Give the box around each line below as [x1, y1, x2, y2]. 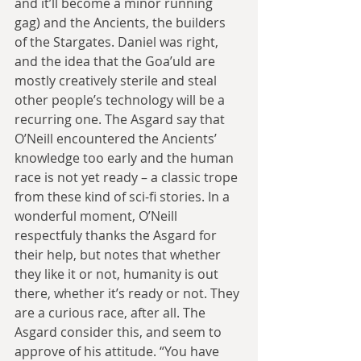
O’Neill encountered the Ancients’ [15, 130, 220, 148]
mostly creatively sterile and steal [15, 72, 220, 90]
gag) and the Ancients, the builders [15, 14, 229, 32]
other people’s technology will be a [15, 91, 228, 110]
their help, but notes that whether [15, 246, 224, 264]
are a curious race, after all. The [15, 304, 209, 322]
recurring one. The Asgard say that [15, 110, 228, 129]
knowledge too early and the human [15, 149, 237, 168]
